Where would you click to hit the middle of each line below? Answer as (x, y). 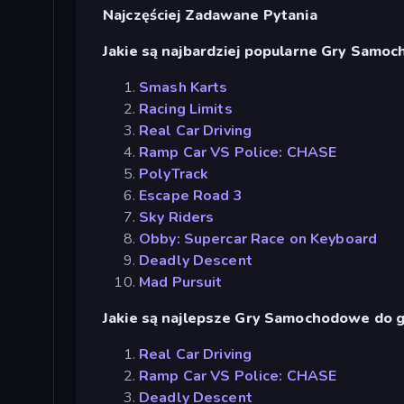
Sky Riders (177, 218)
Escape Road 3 (191, 196)
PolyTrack (174, 174)
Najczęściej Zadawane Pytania (210, 16)
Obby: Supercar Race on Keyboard (258, 239)
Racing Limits (186, 110)
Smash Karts (184, 88)
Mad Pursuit (181, 283)
